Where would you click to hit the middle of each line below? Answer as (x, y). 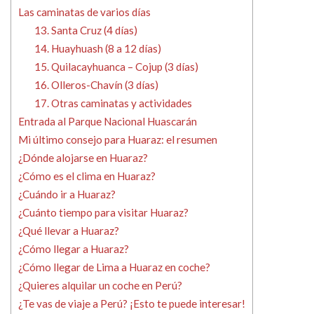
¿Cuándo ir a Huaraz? (67, 194)
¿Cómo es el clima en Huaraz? (87, 176)
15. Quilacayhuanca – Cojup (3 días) (116, 67)
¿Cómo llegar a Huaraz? (74, 249)
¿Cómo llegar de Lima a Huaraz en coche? (114, 267)
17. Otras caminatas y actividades (113, 103)
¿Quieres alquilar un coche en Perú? (100, 286)
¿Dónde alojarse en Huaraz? (83, 158)
